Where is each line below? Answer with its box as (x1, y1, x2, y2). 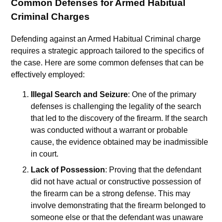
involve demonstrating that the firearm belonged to (31, 201, 206, 210)
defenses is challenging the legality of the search (31, 102, 202, 111)
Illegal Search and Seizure (31, 90, 128, 99)
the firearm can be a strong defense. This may (31, 189, 191, 198)
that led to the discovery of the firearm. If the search (31, 113, 208, 122)
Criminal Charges (11, 11, 90, 22)
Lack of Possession (31, 165, 106, 174)
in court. (31, 149, 59, 158)
